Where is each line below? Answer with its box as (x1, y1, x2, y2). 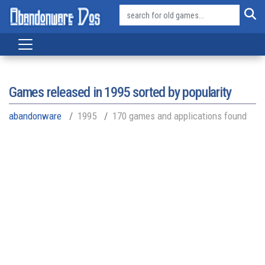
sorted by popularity (130, 84, 231, 101)
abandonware (9, 110, 62, 122)
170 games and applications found (112, 110, 247, 122)
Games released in (9, 84, 105, 101)
